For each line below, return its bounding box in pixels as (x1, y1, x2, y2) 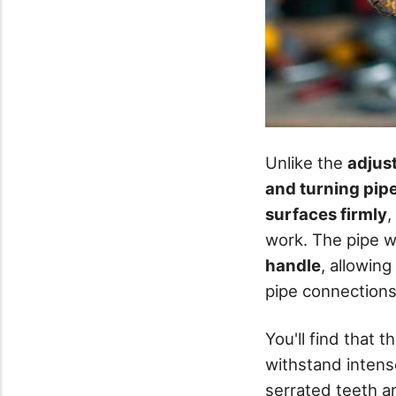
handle (265, 255, 321, 275)
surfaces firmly (265, 203, 387, 224)
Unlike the (265, 152, 347, 172)
